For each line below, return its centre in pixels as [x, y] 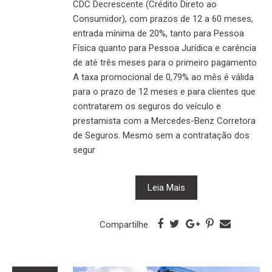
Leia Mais [166, 187]
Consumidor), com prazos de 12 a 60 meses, [163, 19]
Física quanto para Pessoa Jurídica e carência [165, 48]
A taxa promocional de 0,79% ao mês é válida [163, 77]
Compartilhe [124, 224]
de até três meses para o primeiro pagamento [165, 62]
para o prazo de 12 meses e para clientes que [164, 91]
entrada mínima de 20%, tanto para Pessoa [158, 33]
